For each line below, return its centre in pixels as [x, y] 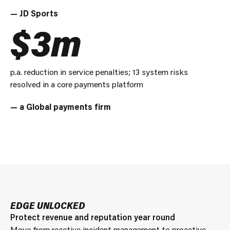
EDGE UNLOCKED [48, 205]
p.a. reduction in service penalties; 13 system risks [99, 72]
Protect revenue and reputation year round [93, 217]
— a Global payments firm [61, 107]
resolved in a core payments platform [77, 84]
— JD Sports [34, 13]
